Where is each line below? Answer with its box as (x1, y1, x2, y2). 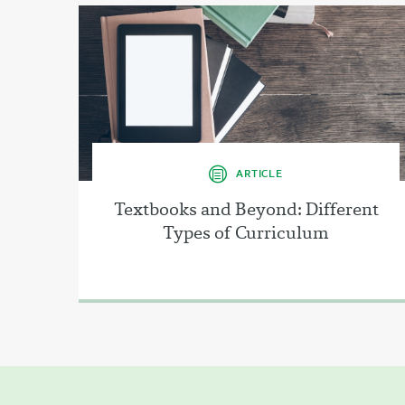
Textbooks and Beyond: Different (113, 196, 379, 221)
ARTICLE (236, 165, 283, 180)
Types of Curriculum (163, 220, 329, 244)
